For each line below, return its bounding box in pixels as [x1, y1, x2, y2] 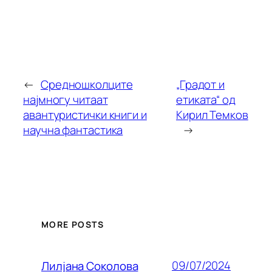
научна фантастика [23, 121, 123, 138]
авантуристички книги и [23, 106, 147, 123]
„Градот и [175, 76, 225, 92]
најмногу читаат [23, 91, 108, 107]
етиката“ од [175, 91, 236, 107]
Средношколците [40, 76, 133, 92]
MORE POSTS [41, 219, 104, 231]
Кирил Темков [175, 106, 248, 123]
